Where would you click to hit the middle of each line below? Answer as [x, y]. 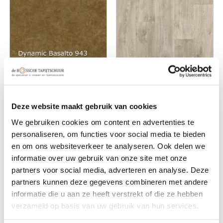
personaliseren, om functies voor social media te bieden [109, 134]
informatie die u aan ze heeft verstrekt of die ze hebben [107, 193]
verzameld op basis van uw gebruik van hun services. [105, 205]
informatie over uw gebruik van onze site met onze [99, 158]
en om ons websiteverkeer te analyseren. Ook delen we [108, 146]
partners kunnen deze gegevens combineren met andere [110, 181]
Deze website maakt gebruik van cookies [84, 106]
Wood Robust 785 [154, 89]
